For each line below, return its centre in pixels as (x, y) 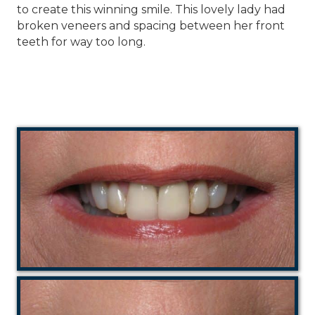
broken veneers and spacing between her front (151, 26)
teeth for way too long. (81, 42)
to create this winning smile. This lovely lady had (151, 10)
